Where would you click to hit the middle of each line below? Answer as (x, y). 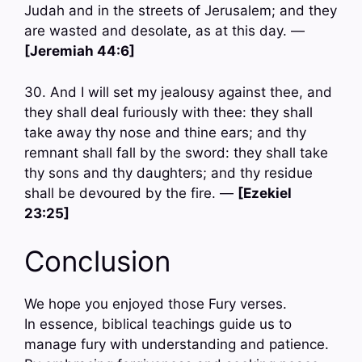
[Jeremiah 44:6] (80, 51)
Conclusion (97, 261)
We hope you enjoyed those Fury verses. (156, 304)
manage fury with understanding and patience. (177, 345)
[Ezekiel (265, 193)
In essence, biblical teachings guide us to (158, 324)
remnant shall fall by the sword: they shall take (176, 152)
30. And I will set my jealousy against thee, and (178, 92)
